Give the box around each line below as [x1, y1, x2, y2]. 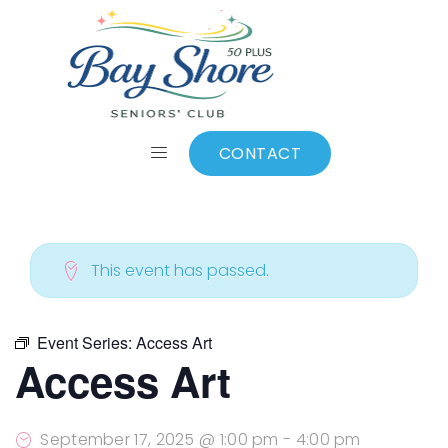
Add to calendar [282, 127, 391, 147]
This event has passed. [91, 259, 269, 282]
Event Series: [37, 331, 136, 354]
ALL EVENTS [50, 124, 157, 148]
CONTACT [218, 142, 302, 165]
